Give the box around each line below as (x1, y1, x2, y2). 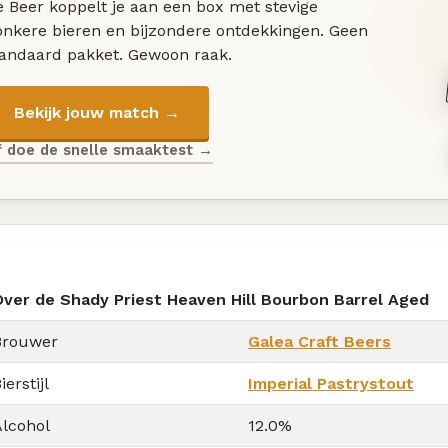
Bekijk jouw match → (13, 102, 180, 122)
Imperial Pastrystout (248, 373, 414, 393)
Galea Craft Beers (248, 331, 391, 351)
